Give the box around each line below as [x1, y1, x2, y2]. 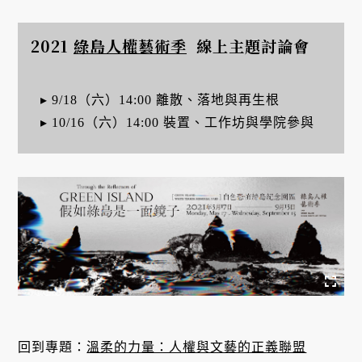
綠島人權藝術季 [73, 34, 187, 57]
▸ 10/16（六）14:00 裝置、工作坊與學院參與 [40, 115, 314, 129]
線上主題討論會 [186, 34, 309, 57]
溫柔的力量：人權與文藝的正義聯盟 [86, 340, 307, 355]
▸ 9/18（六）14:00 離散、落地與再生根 [40, 92, 280, 107]
